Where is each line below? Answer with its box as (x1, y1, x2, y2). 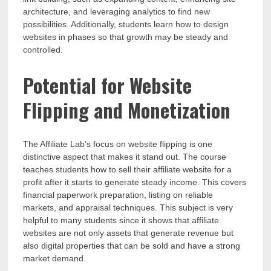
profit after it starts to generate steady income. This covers (23, 177, 247, 188)
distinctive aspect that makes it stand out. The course (23, 152, 227, 162)
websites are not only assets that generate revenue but (23, 228, 234, 238)
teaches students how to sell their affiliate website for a (23, 165, 232, 175)
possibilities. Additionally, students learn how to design (23, 19, 229, 30)
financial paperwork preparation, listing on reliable (23, 190, 214, 200)
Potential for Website (23, 70, 192, 99)
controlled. (23, 45, 64, 55)
